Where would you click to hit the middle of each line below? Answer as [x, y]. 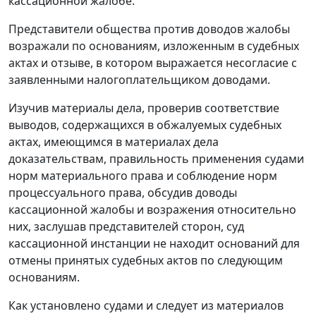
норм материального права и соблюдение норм [143, 176]
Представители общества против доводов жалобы [149, 29]
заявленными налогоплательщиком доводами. [139, 80]
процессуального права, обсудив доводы [123, 193]
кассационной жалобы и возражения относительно [152, 210]
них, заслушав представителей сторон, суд [126, 227]
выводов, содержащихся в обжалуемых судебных [145, 125]
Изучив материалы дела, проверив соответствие [144, 108]
